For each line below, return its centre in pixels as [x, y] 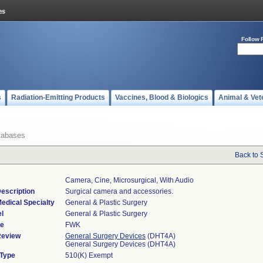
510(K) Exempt [89, 255]
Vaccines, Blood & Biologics [162, 97]
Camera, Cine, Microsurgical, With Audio [129, 180]
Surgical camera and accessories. [119, 191]
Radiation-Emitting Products [58, 97]
